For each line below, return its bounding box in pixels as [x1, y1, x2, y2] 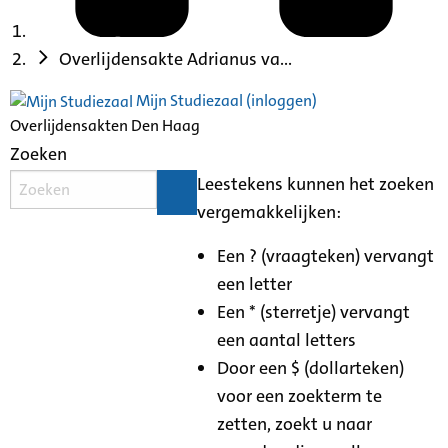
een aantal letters [217, 327, 357, 352]
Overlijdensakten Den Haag [10, 114, 200, 136]
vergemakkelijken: [197, 199, 342, 224]
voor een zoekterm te [217, 383, 383, 408]
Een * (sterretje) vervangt [217, 299, 411, 324]
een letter [217, 271, 293, 296]
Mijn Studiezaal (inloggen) [133, 89, 317, 111]
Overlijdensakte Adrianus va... [59, 46, 292, 71]
